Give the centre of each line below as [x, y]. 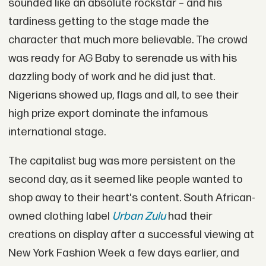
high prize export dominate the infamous [108, 113]
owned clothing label [59, 217]
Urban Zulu [139, 217]
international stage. [57, 132]
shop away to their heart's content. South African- [132, 198]
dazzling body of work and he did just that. [111, 77]
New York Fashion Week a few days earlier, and [123, 254]
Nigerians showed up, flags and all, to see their [123, 95]
